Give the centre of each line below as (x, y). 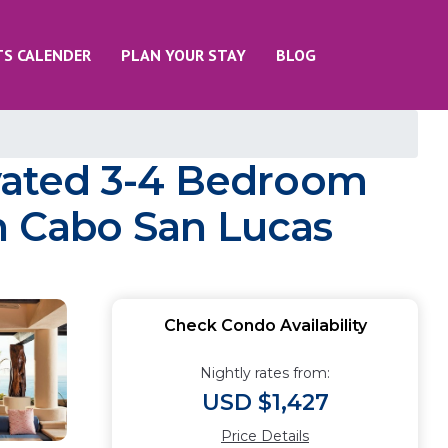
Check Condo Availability (265, 325)
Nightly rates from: (265, 373)
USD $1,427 (265, 402)
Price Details (265, 436)
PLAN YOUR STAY (183, 55)
